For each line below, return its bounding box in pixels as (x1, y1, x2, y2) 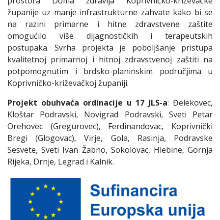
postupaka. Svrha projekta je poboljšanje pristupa (7, 42, 213, 54)
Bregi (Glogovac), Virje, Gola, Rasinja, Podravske (7, 133, 213, 144)
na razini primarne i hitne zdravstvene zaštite (7, 19, 213, 30)
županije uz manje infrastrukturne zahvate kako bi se (7, 7, 213, 18)
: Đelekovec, (167, 97, 213, 109)
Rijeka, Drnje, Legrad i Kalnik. (7, 156, 114, 167)
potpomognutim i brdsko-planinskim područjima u (7, 66, 213, 77)
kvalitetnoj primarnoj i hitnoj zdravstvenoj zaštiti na (7, 54, 213, 65)
